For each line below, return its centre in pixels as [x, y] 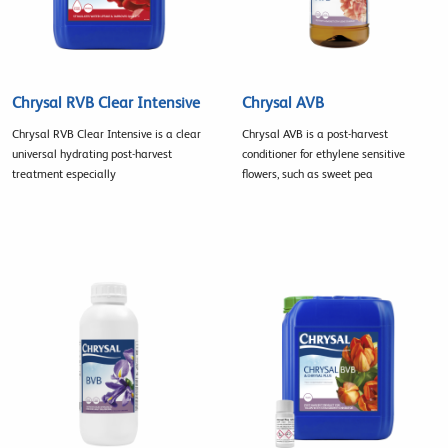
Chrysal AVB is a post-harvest [314, 134]
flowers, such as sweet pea [307, 174]
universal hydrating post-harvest [92, 154]
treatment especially [64, 174]
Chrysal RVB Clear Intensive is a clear [106, 134]
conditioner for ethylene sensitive [323, 154]
